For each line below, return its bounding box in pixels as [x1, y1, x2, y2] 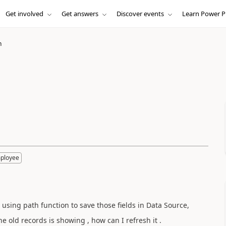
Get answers [61, 9, 98, 18]
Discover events [116, 9, 164, 18]
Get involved [5, 9, 43, 18]
